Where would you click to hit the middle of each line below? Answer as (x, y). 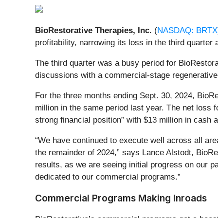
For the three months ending (86, 95)
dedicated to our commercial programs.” (108, 177)
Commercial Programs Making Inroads (121, 198)
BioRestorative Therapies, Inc (92, 30)
